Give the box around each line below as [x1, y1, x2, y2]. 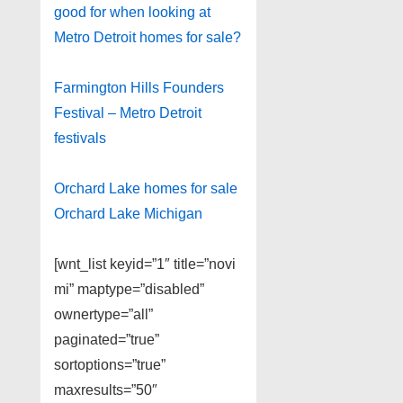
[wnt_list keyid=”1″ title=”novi [54, 256, 236, 273]
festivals [54, 130, 106, 147]
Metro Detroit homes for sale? [54, 30, 241, 46]
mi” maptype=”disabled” [54, 282, 204, 298]
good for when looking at [54, 4, 210, 21]
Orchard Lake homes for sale [54, 181, 237, 197]
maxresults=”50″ [54, 382, 157, 399]
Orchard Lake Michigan [54, 206, 202, 222]
